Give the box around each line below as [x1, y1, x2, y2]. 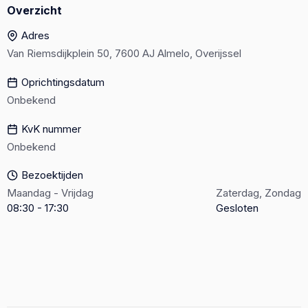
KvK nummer [21, 122, 81, 135]
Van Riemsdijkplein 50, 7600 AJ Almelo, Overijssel [7, 47, 241, 60]
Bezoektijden [21, 168, 83, 182]
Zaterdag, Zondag [216, 186, 301, 200]
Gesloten [216, 201, 258, 215]
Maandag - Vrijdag [7, 186, 93, 200]
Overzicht [7, 3, 62, 17]
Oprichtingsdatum [21, 75, 104, 89]
